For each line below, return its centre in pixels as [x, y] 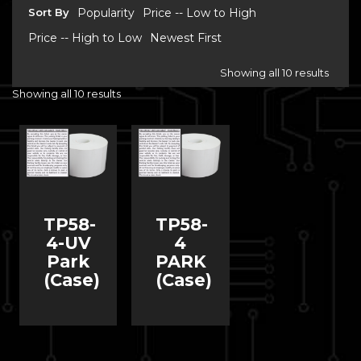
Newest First [186, 38]
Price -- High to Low [85, 38]
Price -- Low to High [199, 13]
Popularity [106, 13]
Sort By [49, 12]
